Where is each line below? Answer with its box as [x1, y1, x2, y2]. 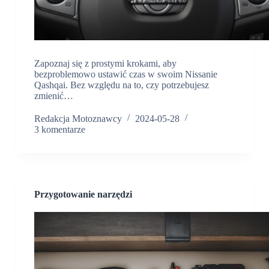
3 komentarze [34, 124, 85, 134]
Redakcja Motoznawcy [34, 113, 122, 124]
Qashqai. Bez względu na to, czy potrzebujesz [34, 79, 209, 90]
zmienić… [34, 90, 73, 101]
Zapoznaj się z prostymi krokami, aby [34, 58, 177, 68]
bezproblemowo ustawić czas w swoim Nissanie [34, 68, 217, 79]
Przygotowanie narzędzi [34, 189, 132, 199]
